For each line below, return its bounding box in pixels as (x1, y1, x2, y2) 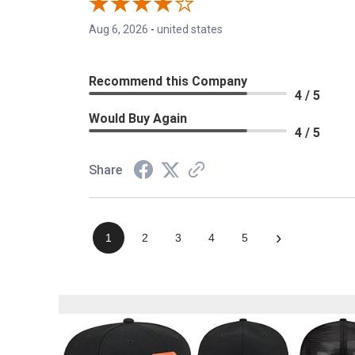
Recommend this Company (89, 74, 247, 90)
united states (157, 23, 223, 36)
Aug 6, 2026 (89, 23, 148, 36)
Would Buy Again (89, 111, 187, 127)
